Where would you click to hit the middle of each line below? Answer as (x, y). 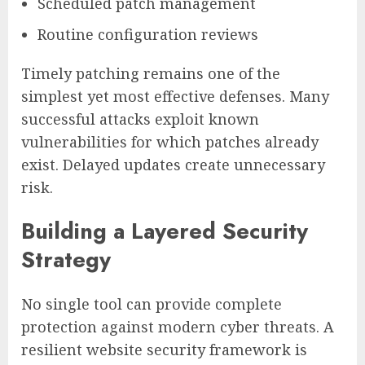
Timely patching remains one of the (151, 73)
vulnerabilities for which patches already (170, 141)
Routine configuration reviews (148, 34)
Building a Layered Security (165, 231)
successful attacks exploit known (140, 119)
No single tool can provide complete (152, 303)
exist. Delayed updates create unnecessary (173, 164)
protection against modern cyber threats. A (178, 326)
